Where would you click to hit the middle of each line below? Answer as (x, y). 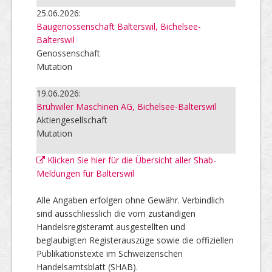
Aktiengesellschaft (72, 120)
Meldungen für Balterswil (85, 173)
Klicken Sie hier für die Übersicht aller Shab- (131, 160)
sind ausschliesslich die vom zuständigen (116, 213)
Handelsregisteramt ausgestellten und (111, 227)
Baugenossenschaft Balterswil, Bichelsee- (119, 26)
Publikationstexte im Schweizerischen (110, 253)
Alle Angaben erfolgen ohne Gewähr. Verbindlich (130, 200)
